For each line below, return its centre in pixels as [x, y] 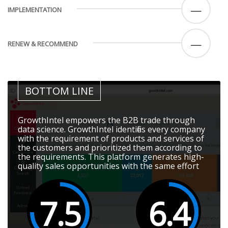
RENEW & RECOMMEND [43, 44]
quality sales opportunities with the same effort [108, 166]
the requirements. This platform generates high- [111, 156]
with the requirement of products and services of [111, 138]
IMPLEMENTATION [35, 9]
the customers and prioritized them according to [110, 147]
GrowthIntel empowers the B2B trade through [106, 120]
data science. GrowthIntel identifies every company [111, 129]
